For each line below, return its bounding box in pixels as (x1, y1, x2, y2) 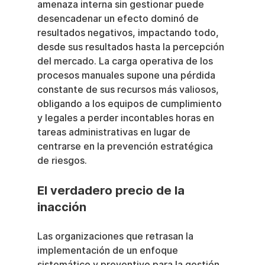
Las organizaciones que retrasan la (37, 231, 196, 242)
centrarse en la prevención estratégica (37, 141, 215, 152)
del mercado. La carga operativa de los (37, 56, 215, 67)
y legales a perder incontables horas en (37, 112, 216, 124)
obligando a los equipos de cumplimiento (37, 98, 224, 109)
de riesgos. (37, 155, 87, 166)
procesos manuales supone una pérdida (37, 70, 218, 81)
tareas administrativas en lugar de (37, 127, 193, 138)
